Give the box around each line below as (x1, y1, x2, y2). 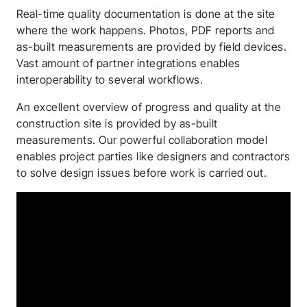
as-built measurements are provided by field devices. (16, 40, 286, 53)
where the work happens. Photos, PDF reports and (16, 23, 275, 37)
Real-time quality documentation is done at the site (16, 7, 275, 21)
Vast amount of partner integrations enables (16, 56, 241, 70)
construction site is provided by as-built (16, 116, 218, 130)
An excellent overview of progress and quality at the (16, 100, 281, 114)
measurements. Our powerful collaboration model (16, 133, 267, 147)
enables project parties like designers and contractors (16, 149, 290, 163)
